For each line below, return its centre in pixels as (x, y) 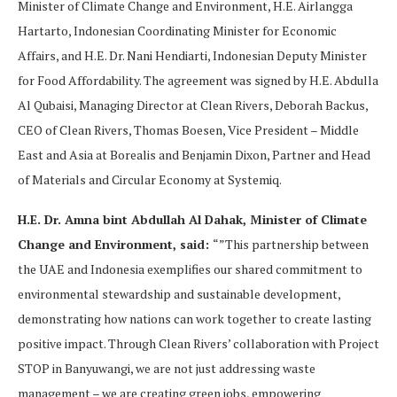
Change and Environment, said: (115, 245)
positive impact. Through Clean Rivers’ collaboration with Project (198, 344)
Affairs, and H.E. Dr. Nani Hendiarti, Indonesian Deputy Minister (192, 56)
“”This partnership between (291, 245)
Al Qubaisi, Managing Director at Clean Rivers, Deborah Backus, (193, 105)
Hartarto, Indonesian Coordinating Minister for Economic (177, 31)
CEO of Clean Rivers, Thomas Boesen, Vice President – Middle (188, 130)
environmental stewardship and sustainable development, (179, 294)
